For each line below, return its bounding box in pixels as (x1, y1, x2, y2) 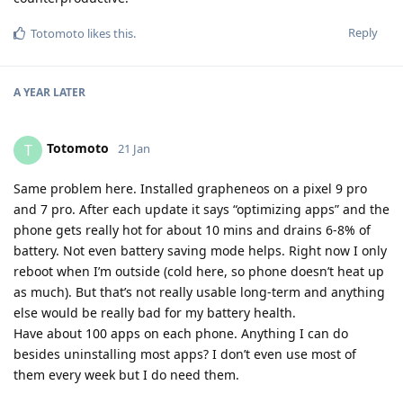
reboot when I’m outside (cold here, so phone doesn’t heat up (13, 262, 384, 280)
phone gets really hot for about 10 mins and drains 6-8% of (13, 220, 371, 238)
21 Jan (118, 140, 150, 157)
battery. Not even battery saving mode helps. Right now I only (13, 241, 387, 259)
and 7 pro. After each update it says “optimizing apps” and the (13, 200, 390, 218)
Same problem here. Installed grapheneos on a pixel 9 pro (13, 179, 367, 197)
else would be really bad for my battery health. (13, 303, 296, 321)
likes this (85, 24, 133, 41)
